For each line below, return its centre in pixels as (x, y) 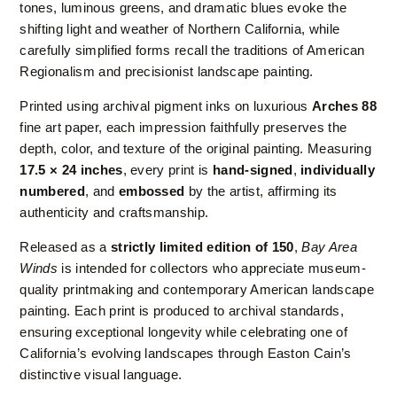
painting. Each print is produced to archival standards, (182, 310)
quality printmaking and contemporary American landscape (197, 289)
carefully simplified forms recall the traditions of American (192, 50)
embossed (152, 191)
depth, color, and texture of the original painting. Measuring (195, 148)
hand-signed (253, 169)
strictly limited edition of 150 (202, 246)
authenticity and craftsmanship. (114, 212)
